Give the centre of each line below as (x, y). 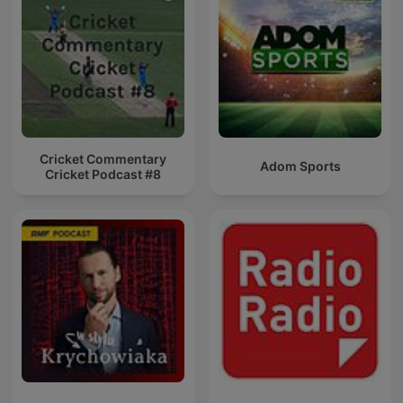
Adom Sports (300, 166)
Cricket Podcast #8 (103, 174)
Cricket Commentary (103, 158)
